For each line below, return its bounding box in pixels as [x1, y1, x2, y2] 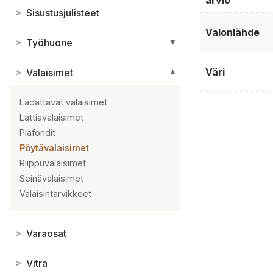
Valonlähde [205, 26, 260, 39]
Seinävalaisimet [19, 173, 83, 184]
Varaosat [26, 227, 66, 239]
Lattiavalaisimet [19, 112, 83, 123]
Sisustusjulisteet [26, 6, 99, 19]
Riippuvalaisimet [19, 158, 86, 169]
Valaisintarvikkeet [19, 188, 91, 199]
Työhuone [26, 36, 73, 49]
